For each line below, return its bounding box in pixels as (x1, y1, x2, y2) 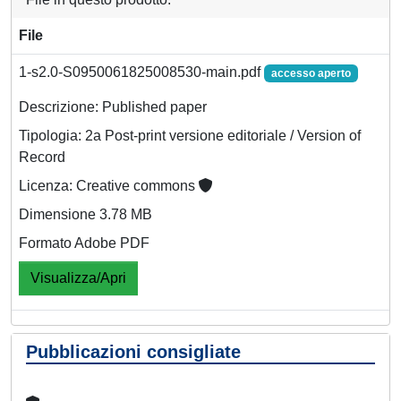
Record (19, 149, 65, 165)
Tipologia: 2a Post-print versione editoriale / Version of (19, 127, 361, 143)
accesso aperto (270, 66, 351, 80)
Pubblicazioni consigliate (26, 341, 241, 362)
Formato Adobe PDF (19, 235, 149, 251)
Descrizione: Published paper (19, 98, 207, 115)
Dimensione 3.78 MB (19, 206, 152, 222)
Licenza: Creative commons (19, 177, 199, 193)
